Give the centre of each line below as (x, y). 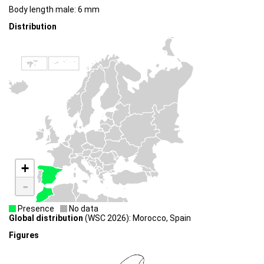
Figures (24, 235)
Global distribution (46, 218)
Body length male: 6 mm (54, 10)
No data (83, 209)
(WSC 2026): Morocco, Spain (137, 218)
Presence (35, 209)
